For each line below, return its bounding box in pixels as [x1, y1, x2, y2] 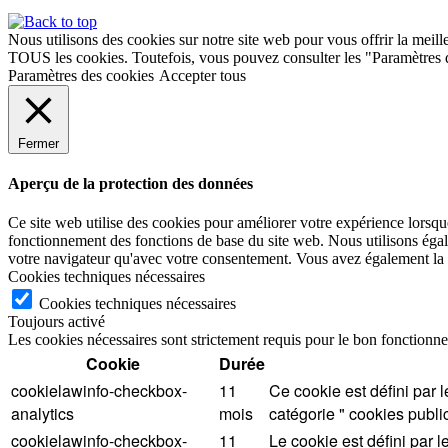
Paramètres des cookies [8, 66, 154, 84]
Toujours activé [8, 313, 105, 331]
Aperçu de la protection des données [8, 175, 253, 193]
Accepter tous [159, 66, 246, 84]
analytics [11, 402, 74, 426]
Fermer [18, 135, 59, 151]
